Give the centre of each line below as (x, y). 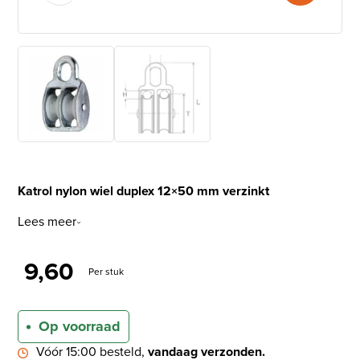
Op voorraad (80, 327)
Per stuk (106, 272)
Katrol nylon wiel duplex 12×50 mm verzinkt (144, 191)
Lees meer (47, 222)
